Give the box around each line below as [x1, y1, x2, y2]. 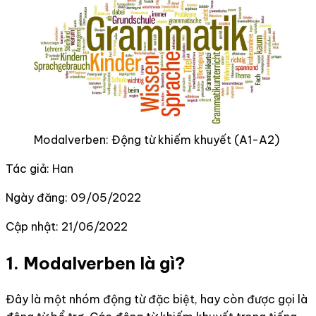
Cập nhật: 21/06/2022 [6, 219, 128, 234]
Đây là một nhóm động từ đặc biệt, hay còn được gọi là [6, 292, 308, 307]
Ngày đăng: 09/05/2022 [6, 190, 141, 205]
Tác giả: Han [6, 162, 73, 176]
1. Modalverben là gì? [6, 253, 186, 274]
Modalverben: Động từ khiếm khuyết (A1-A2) [34, 133, 279, 147]
